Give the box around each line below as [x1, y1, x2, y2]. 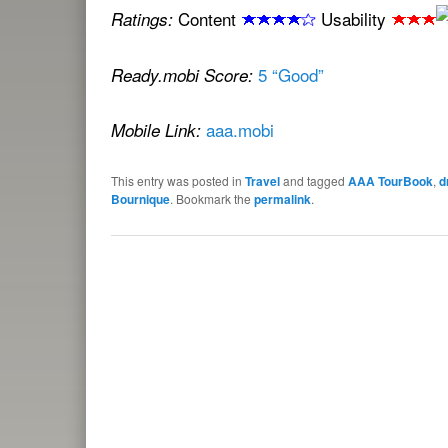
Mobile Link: [111, 118, 201, 143]
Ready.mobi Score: [111, 62, 258, 87]
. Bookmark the [170, 189, 254, 207]
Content [178, 5, 241, 31]
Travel [245, 171, 280, 190]
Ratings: [111, 6, 173, 31]
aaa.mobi [206, 117, 274, 143]
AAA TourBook [348, 171, 433, 190]
